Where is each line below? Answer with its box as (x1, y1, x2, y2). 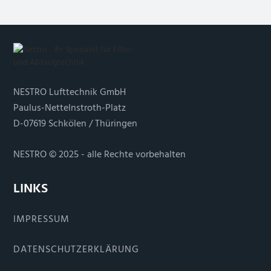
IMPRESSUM (13, 211, 70, 227)
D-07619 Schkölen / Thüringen (13, 116, 137, 131)
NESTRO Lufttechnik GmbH (13, 84, 126, 100)
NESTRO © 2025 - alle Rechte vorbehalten (13, 146, 186, 162)
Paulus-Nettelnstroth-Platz (13, 100, 126, 116)
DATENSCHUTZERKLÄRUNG (13, 241, 139, 257)
